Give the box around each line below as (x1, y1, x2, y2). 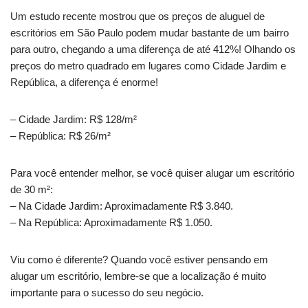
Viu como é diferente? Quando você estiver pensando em (10, 254, 268, 266)
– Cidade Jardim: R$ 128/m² (10, 113, 137, 126)
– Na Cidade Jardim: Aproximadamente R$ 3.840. (10, 200, 233, 212)
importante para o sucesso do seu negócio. (10, 287, 203, 299)
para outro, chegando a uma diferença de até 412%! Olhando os (10, 43, 296, 56)
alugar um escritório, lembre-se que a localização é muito (10, 270, 266, 283)
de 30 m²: (10, 184, 53, 196)
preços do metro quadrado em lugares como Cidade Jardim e (10, 60, 286, 72)
